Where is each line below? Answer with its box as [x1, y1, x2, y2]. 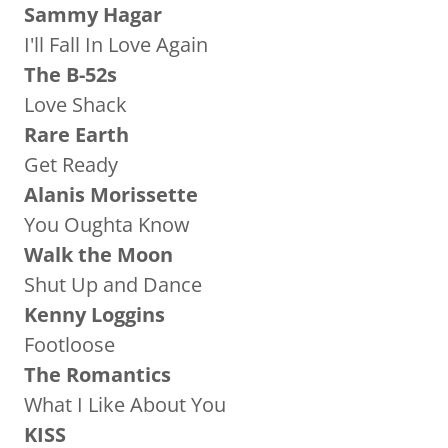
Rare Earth [24, 121, 129, 148]
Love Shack [24, 91, 127, 118]
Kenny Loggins [24, 301, 170, 328]
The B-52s [24, 61, 122, 88]
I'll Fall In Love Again [24, 31, 208, 58]
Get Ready [24, 151, 118, 178]
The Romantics [24, 361, 176, 388]
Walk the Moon [24, 241, 173, 268]
